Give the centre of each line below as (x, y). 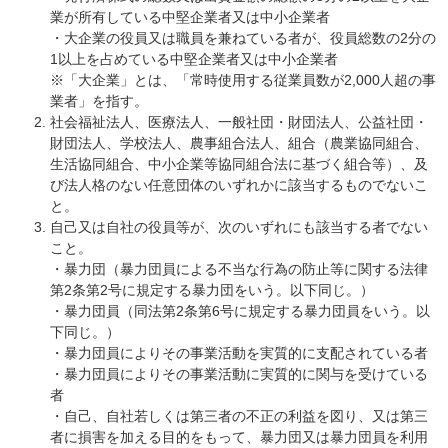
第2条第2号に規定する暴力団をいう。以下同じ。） (212, 290)
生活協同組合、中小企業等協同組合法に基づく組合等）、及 (239, 164)
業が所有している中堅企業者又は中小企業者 (190, 17)
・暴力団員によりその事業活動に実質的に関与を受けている (239, 374)
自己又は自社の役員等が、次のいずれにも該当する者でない (239, 227)
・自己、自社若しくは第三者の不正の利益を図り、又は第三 (239, 416)
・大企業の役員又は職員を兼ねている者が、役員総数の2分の (243, 38)
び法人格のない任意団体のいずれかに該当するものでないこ (239, 185)
